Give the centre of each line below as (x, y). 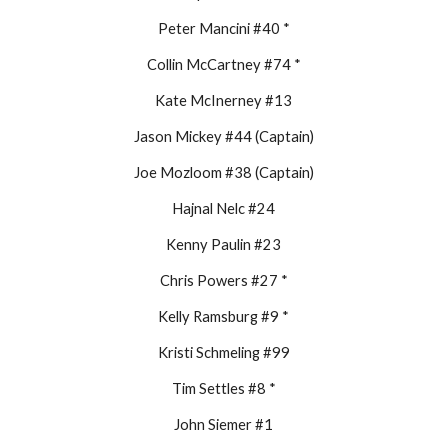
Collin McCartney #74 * (223, 64)
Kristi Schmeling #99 (223, 352)
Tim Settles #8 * (223, 388)
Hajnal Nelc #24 (224, 208)
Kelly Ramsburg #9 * (224, 316)
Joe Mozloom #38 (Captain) (223, 172)
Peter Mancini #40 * (223, 28)
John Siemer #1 (224, 424)
